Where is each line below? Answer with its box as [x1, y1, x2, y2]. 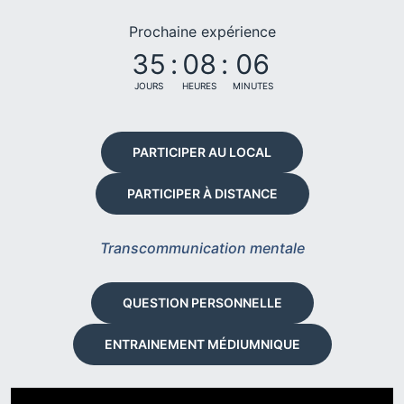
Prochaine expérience [128, 23, 276, 41]
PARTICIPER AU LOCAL [133, 144, 271, 160]
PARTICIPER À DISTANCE [126, 186, 278, 201]
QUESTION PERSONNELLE [122, 295, 282, 310]
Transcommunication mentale [99, 239, 305, 257]
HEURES [181, 80, 216, 91]
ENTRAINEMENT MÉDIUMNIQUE [104, 336, 300, 352]
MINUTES [232, 80, 273, 91]
